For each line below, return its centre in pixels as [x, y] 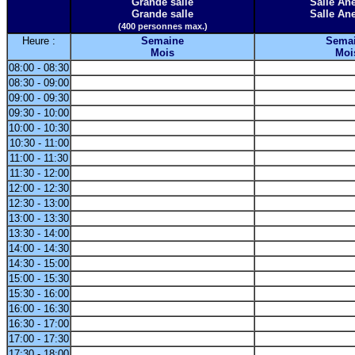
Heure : [39, 40]
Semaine [162, 40]
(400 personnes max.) [162, 26]
